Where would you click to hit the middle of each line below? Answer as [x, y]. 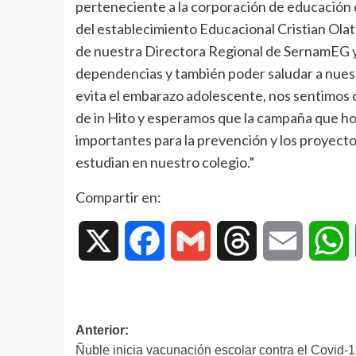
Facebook [192, 241]
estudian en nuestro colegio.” [164, 163]
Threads [279, 241]
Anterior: [102, 331]
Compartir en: [118, 197]
